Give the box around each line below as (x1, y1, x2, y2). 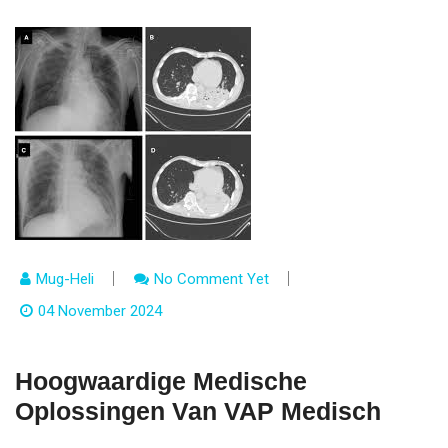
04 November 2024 (38, 302, 162, 320)
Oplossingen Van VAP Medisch (15, 397, 381, 425)
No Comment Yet (154, 270, 269, 288)
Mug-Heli (36, 270, 94, 288)
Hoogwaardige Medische (15, 367, 307, 395)
